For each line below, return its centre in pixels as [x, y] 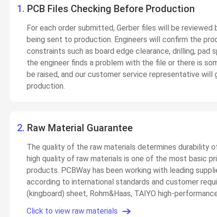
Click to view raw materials [72, 211]
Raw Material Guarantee [80, 128]
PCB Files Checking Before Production [111, 9]
